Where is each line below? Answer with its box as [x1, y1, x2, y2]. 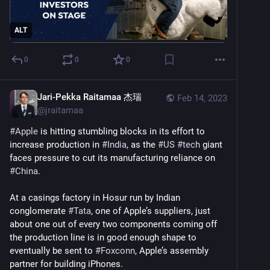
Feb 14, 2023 [177, 93, 227, 104]
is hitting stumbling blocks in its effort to [38, 126, 205, 137]
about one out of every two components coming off [10, 219, 217, 230]
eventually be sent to [10, 245, 95, 257]
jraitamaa [45, 105, 83, 116]
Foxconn [101, 245, 135, 257]
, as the [127, 139, 158, 151]
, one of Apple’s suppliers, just [91, 206, 210, 217]
